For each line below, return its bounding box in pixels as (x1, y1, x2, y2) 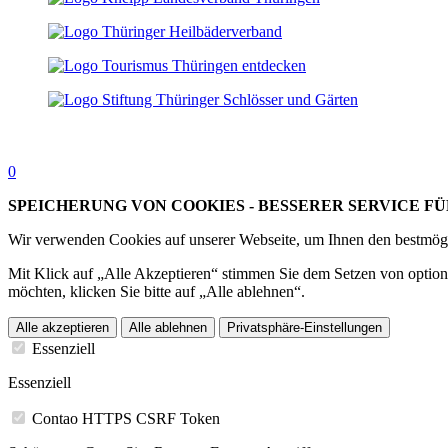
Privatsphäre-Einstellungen (227, 320, 382, 336)
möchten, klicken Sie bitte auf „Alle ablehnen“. (8, 283, 305, 301)
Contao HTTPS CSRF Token (32, 410, 220, 428)
